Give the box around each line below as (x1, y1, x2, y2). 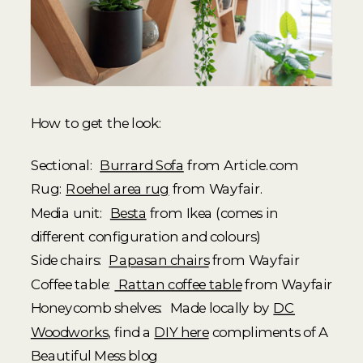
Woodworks (30, 322, 108, 340)
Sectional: (30, 156, 100, 173)
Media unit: (30, 203, 110, 221)
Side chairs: (30, 251, 109, 269)
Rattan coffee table (114, 275, 242, 293)
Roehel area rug (66, 180, 169, 198)
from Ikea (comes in (146, 203, 278, 221)
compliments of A (208, 322, 329, 340)
